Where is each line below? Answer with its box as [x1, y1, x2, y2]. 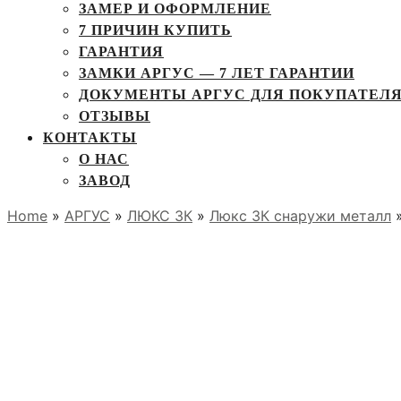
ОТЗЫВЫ [79, 108, 150, 124]
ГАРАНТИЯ [79, 44, 164, 59]
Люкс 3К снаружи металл [209, 207, 391, 225]
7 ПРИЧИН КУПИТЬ [79, 22, 232, 38]
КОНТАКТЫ [43, 130, 137, 145]
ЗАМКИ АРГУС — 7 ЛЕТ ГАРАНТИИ [79, 65, 354, 81]
